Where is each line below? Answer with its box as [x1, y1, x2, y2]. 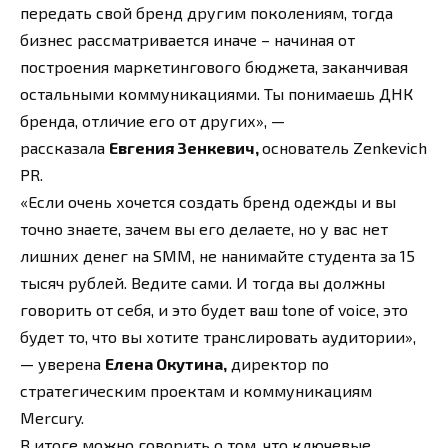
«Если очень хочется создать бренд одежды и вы [20, 191, 396, 211]
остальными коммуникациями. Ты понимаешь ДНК [20, 83, 413, 103]
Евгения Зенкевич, [109, 137, 262, 157]
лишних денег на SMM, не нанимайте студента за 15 [20, 245, 415, 265]
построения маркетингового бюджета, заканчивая [20, 56, 408, 76]
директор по [227, 353, 329, 373]
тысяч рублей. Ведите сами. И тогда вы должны [20, 272, 385, 292]
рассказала [20, 137, 109, 157]
